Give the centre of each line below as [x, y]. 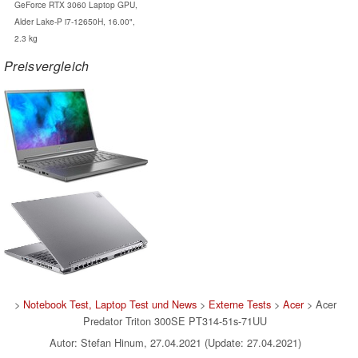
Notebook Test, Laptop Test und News [109, 304]
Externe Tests [239, 304]
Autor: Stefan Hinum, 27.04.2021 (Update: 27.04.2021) [175, 342]
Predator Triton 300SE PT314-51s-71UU [175, 321]
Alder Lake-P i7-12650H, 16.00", [74, 21]
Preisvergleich [47, 66]
